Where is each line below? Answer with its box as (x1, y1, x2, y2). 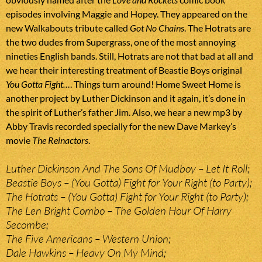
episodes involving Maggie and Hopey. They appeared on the (6, 8, 247, 20)
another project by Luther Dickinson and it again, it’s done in (6, 92, 246, 104)
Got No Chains (130, 22, 184, 34)
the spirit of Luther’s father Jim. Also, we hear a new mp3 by (6, 106, 242, 118)
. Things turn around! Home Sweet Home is (70, 78, 241, 90)
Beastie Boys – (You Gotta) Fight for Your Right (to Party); (6, 175, 252, 190)
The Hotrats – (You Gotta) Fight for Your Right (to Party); (6, 189, 249, 204)
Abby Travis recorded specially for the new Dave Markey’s (6, 120, 236, 132)
